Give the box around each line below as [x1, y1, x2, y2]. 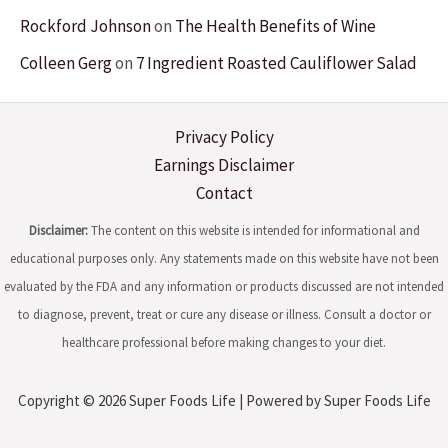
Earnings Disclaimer [154, 154, 294, 176]
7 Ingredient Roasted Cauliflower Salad [136, 52, 417, 75]
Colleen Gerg [20, 52, 112, 75]
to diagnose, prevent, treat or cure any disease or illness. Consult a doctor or [17, 306, 431, 323]
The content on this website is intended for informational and [87, 222, 420, 239]
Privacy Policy [174, 126, 274, 148]
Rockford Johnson [20, 14, 151, 37]
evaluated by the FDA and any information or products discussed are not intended [4, 278, 444, 295]
